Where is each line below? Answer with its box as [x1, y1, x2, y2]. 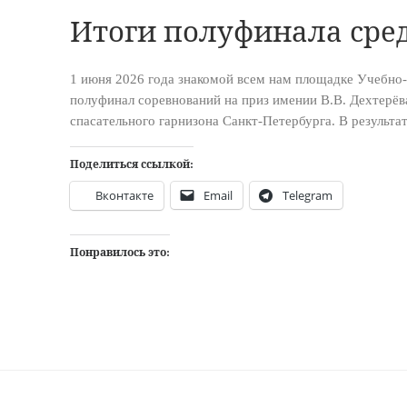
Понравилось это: [69, 243, 170, 260]
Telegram [282, 186, 333, 203]
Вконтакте [94, 186, 154, 203]
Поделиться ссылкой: [69, 155, 194, 172]
